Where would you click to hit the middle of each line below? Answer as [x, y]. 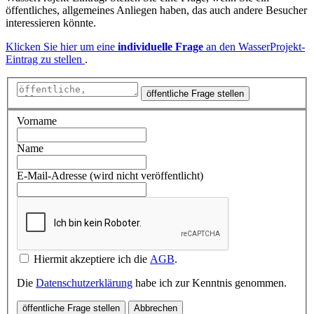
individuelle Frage [161, 46]
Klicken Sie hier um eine [62, 46]
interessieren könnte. [51, 22]
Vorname [37, 121]
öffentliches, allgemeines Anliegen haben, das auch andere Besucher [156, 10]
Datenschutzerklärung [84, 282]
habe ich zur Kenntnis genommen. [210, 282]
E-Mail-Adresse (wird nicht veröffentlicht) [110, 175]
